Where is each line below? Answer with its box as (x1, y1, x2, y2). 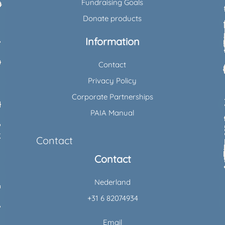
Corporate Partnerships (71, 91, 153, 101)
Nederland (94, 177, 131, 187)
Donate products (83, 13, 142, 23)
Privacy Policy (88, 75, 137, 85)
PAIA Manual (90, 107, 135, 118)
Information (85, 35, 140, 48)
